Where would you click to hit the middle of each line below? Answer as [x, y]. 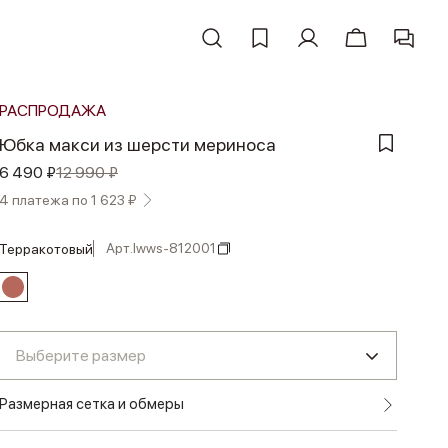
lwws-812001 [174, 248]
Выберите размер [81, 355]
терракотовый [50, 248]
